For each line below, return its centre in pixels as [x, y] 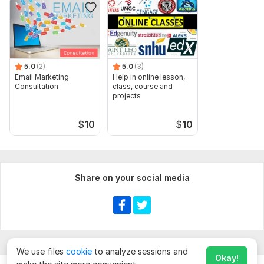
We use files [41, 251]
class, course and [143, 86]
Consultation [37, 86]
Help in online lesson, [149, 77]
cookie [79, 251]
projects [127, 95]
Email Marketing [42, 77]
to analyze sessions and [140, 251]
